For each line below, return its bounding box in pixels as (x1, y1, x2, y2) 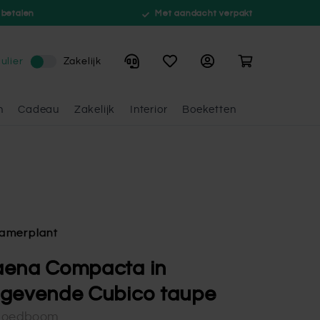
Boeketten (182, 104, 236, 115)
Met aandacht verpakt (152, 9, 253, 17)
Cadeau (18, 104, 60, 115)
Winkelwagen (237, 56, 313, 67)
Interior (130, 104, 168, 115)
